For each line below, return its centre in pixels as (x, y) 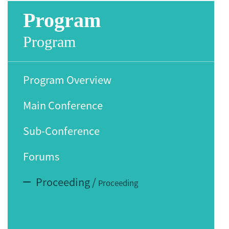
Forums (42, 156)
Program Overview (68, 80)
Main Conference (64, 105)
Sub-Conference (62, 131)
